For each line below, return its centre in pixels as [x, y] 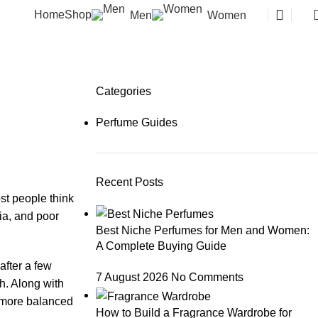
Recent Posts [129, 182]
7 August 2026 [132, 278]
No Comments [207, 278]
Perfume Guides [136, 122]
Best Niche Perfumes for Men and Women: [202, 231]
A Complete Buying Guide [161, 246]
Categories [123, 91]
